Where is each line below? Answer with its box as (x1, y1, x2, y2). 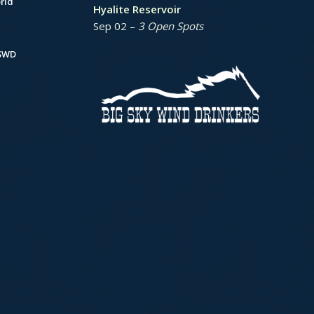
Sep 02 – (93, 18, 138, 33)
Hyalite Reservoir (93, 1, 181, 16)
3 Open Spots (137, 18, 203, 33)
